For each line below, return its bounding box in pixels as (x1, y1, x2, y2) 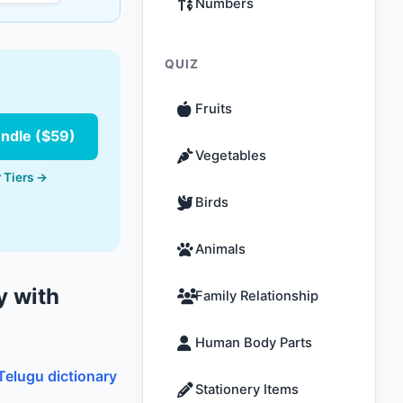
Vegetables (195, 148, 266, 164)
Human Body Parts (195, 335, 312, 351)
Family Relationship (195, 288, 318, 304)
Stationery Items (195, 381, 299, 398)
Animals (195, 241, 246, 257)
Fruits (195, 101, 232, 117)
